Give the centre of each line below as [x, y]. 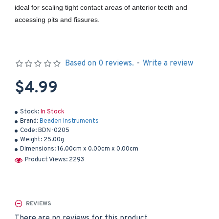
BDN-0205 [54, 131]
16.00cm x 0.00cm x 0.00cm [98, 149]
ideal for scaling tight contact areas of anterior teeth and [101, 7]
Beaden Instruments [69, 121]
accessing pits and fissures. [57, 20]
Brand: [29, 121]
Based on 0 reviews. [99, 64]
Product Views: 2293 [55, 160]
